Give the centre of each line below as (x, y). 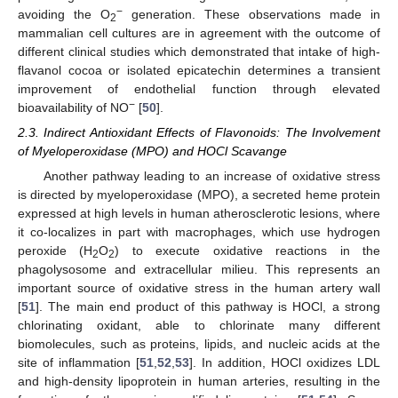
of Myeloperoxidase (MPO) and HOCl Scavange (152, 151)
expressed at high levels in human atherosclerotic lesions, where (199, 214)
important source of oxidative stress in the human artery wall (199, 288)
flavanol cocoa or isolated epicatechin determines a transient (199, 70)
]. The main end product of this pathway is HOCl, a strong (208, 307)
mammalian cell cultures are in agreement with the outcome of (199, 32)
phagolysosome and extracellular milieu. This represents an (199, 270)
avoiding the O (64, 14)
